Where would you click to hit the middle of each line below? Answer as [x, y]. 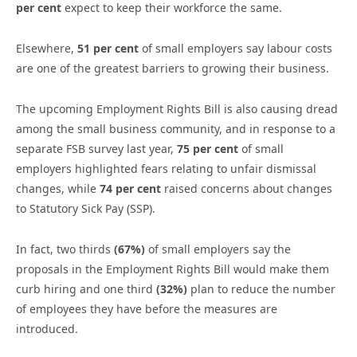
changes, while [58, 189]
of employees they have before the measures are [147, 309]
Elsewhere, [47, 49]
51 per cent [108, 49]
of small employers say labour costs [235, 49]
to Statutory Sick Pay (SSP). [86, 209]
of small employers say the [218, 249]
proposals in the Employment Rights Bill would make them [173, 269]
